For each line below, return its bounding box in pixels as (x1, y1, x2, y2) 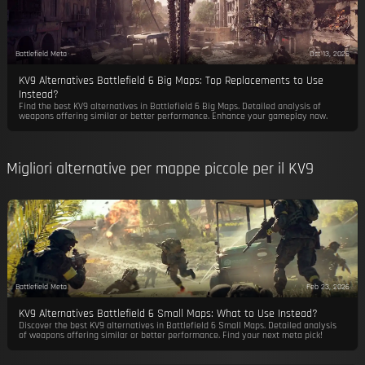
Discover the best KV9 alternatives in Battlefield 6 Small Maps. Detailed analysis (18, 319, 336, 332)
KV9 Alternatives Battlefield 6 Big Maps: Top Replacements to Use (18, 73, 323, 88)
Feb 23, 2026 (306, 280, 350, 292)
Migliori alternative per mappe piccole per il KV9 (7, 158, 314, 179)
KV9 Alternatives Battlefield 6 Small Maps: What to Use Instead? (18, 306, 318, 321)
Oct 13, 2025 (310, 47, 350, 59)
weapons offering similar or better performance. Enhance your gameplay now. (18, 110, 328, 122)
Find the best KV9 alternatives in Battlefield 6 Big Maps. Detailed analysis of (18, 100, 321, 112)
